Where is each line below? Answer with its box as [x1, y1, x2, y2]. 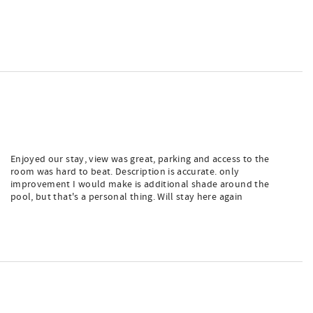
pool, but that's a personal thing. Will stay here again [10, 191, 243, 203]
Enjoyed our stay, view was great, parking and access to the [10, 153, 270, 166]
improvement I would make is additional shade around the [10, 178, 270, 191]
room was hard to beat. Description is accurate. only [10, 166, 240, 178]
